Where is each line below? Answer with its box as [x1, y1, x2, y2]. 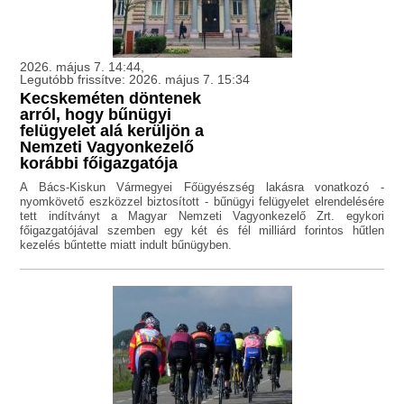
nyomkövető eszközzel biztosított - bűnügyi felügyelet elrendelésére [20, 195, 384, 209]
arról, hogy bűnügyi [20, 106, 172, 124]
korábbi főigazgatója [20, 154, 179, 173]
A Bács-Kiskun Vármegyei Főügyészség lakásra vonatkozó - [20, 180, 384, 195]
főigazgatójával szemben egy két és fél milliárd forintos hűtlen [20, 224, 384, 238]
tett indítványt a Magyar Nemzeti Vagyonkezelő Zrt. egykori [20, 209, 384, 224]
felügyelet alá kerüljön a [20, 122, 205, 141]
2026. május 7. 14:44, [20, 60, 145, 75]
